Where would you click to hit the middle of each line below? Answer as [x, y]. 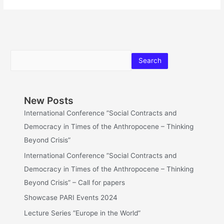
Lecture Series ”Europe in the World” [82, 213]
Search [150, 61]
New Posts [49, 101]
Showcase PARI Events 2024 [71, 198]
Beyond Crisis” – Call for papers [75, 182]
